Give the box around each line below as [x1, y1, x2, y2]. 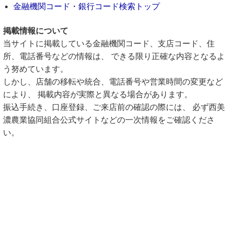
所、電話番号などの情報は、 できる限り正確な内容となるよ [3, 52, 225, 61]
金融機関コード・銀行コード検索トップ [13, 2, 160, 11]
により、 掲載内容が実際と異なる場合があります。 [3, 90, 192, 99]
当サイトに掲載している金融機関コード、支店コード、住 [3, 39, 215, 48]
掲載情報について [3, 26, 68, 35]
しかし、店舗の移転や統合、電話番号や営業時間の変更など [3, 77, 223, 86]
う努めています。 [3, 65, 68, 73]
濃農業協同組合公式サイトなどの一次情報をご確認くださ [3, 116, 215, 124]
